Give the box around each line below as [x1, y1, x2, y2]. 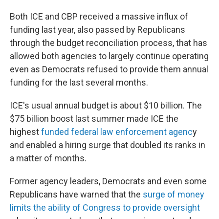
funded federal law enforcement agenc [41, 127, 193, 137]
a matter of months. [10, 153, 87, 163]
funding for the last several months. [10, 77, 148, 88]
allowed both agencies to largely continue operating [10, 51, 209, 61]
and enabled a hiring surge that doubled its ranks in [10, 140, 205, 150]
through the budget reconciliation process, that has [10, 38, 207, 48]
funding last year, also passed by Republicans [10, 24, 185, 35]
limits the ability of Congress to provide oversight [10, 202, 200, 213]
